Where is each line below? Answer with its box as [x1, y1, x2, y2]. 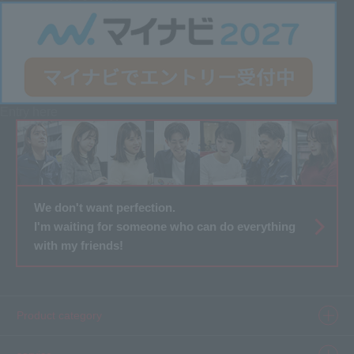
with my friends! [33, 238, 123, 252]
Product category [17, 309, 102, 322]
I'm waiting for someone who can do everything [33, 219, 296, 233]
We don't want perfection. [33, 200, 175, 214]
